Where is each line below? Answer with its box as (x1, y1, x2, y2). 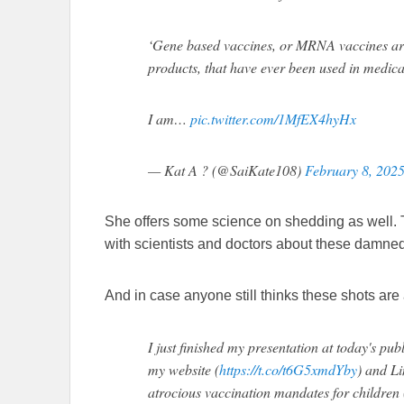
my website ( (148, 360, 219, 380)
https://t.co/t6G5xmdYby (219, 360, 357, 380)
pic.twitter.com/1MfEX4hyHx (190, 109, 356, 129)
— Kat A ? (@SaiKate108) (148, 161, 305, 180)
